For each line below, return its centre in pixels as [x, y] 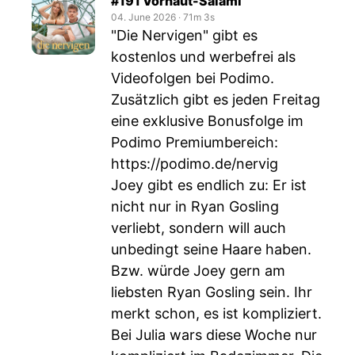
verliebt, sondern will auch [198, 228]
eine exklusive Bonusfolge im [207, 121]
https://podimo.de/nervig [195, 164]
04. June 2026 [143, 17]
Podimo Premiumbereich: [195, 142]
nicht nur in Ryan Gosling [195, 206]
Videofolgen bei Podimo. [193, 78]
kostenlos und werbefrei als [203, 57]
